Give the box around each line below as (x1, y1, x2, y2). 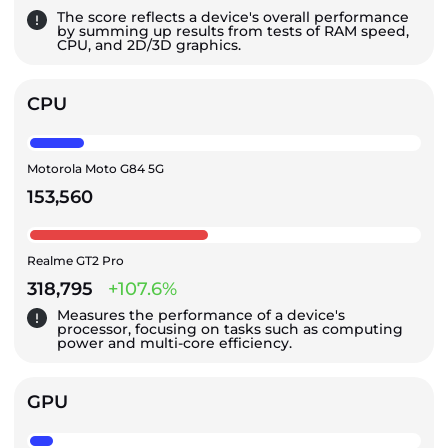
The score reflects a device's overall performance (57, 7, 409, 26)
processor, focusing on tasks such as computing (57, 319, 403, 338)
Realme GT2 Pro (27, 252, 124, 268)
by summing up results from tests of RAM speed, (57, 21, 409, 40)
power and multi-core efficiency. (57, 333, 292, 352)
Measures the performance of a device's (57, 305, 345, 324)
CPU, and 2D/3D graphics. (57, 35, 241, 54)
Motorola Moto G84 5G (27, 160, 164, 176)
